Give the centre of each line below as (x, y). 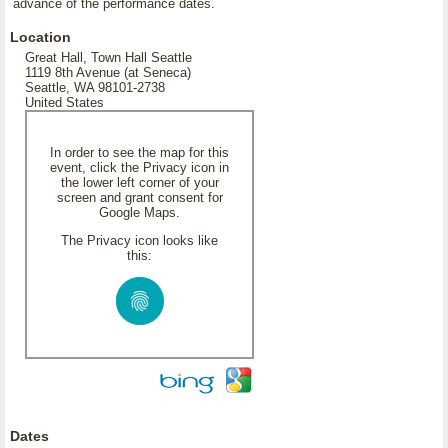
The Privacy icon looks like (139, 240)
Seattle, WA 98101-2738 (95, 87)
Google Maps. (139, 212)
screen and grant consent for (139, 197)
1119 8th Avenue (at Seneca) (108, 72)
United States (64, 102)
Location (40, 37)
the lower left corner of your (139, 182)
